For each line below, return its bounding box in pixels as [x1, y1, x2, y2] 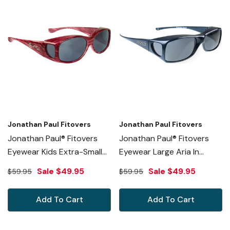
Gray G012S [8, 172, 52, 184]
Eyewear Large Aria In [119, 146, 199, 157]
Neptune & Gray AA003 [119, 159, 209, 170]
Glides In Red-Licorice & [8, 159, 97, 170]
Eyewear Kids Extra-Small [8, 146, 102, 157]
